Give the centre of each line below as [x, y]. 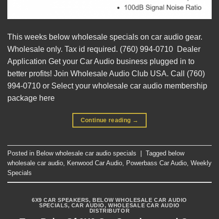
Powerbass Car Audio [156, 163]
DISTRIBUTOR [109, 210]
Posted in [22, 153]
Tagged [157, 153]
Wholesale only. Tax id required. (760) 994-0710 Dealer [104, 49]
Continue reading [106, 120]
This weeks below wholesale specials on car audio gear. [105, 37]
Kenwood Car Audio [95, 163]
